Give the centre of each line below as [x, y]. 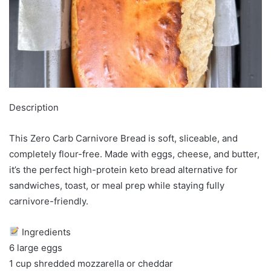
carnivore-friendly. [49, 201]
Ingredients [45, 232]
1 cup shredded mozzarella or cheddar [91, 263]
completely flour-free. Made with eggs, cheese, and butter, [134, 154]
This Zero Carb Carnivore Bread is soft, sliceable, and [123, 138]
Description [34, 107]
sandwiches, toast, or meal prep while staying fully [117, 185]
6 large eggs [36, 247]
